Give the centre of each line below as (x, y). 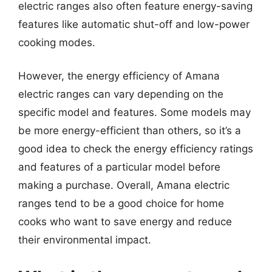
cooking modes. (57, 42)
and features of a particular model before (119, 167)
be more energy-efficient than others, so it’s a (130, 131)
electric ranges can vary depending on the (121, 94)
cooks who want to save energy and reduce (125, 222)
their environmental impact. (85, 240)
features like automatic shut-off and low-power (134, 24)
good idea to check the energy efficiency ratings (136, 149)
